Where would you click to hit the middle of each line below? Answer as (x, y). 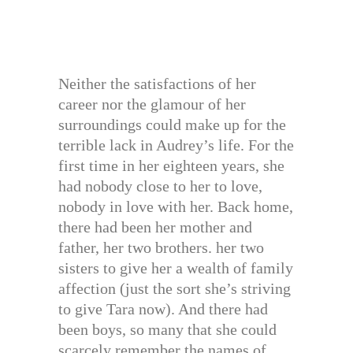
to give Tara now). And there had (163, 308)
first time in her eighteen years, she (171, 165)
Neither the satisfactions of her (157, 83)
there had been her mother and (155, 227)
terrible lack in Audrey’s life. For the (176, 145)
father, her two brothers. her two (161, 247)
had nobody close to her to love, (160, 186)
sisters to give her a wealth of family (176, 268)
